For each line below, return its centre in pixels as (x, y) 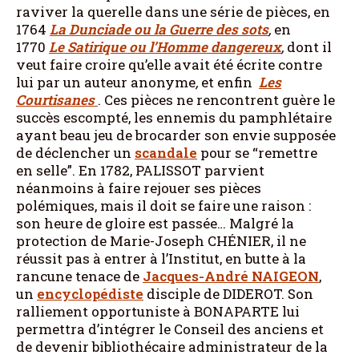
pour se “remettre (257, 152)
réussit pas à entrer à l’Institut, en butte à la (161, 258)
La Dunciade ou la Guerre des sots (159, 29)
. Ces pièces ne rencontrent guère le (216, 99)
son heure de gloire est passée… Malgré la (155, 223)
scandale (166, 152)
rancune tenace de (79, 276)
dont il (309, 46)
